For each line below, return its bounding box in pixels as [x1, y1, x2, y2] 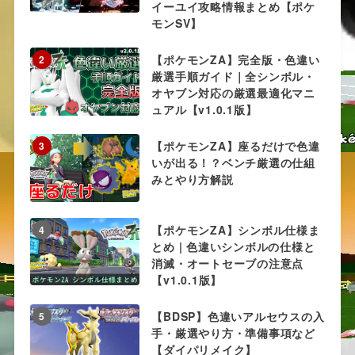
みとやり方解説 [151, 171, 234, 188]
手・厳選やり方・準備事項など [151, 324, 315, 341]
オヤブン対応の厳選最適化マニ [151, 85, 315, 101]
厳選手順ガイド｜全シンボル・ [151, 68, 315, 85]
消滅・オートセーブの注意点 [151, 254, 304, 271]
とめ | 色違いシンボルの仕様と [151, 238, 315, 254]
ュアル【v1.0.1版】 [151, 101, 258, 118]
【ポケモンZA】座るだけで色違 [151, 138, 320, 155]
